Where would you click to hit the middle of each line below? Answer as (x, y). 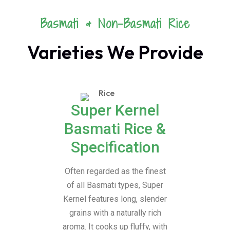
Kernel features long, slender (115, 199)
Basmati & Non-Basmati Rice (115, 23)
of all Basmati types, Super (115, 185)
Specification (115, 147)
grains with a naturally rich (115, 213)
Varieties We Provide (115, 52)
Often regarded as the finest (115, 171)
